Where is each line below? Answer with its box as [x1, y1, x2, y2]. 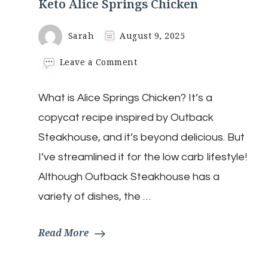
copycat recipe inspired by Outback [38, 112, 214, 124]
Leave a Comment [59, 56, 138, 68]
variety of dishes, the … [38, 191, 151, 203]
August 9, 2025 [120, 29, 185, 41]
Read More [38, 226, 89, 240]
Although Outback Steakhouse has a [38, 171, 220, 183]
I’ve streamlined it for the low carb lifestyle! [38, 151, 247, 163]
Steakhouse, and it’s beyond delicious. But [38, 132, 245, 144]
